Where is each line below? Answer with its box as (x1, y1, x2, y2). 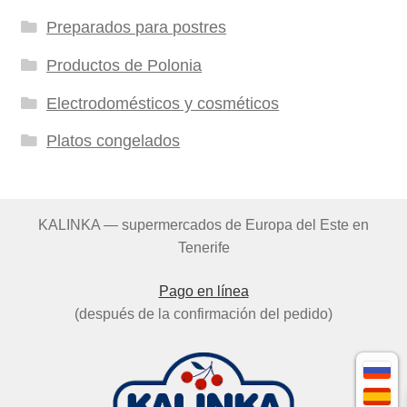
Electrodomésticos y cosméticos (46, 94, 280, 113)
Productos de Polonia (46, 56, 203, 74)
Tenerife (177, 240, 230, 256)
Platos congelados (46, 132, 181, 151)
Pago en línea (158, 283, 249, 299)
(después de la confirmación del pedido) (74, 305, 333, 322)
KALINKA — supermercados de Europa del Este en (38, 217, 369, 233)
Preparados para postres (46, 18, 227, 37)
